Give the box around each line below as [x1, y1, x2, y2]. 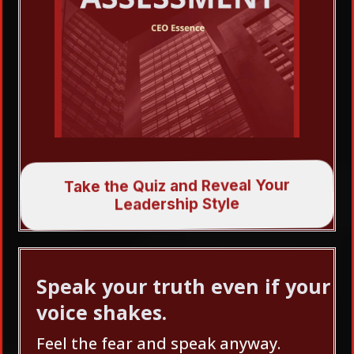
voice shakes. [36, 299, 167, 326]
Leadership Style [115, 194, 240, 215]
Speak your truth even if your [36, 273, 330, 299]
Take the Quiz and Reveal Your [63, 175, 290, 198]
